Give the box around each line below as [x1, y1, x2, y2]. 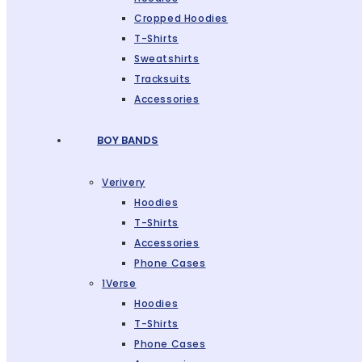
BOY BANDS [97, 133, 158, 148]
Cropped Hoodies [134, 11, 228, 25]
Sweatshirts [134, 52, 200, 65]
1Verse [102, 276, 137, 290]
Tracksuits [134, 72, 191, 86]
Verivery [102, 175, 145, 189]
